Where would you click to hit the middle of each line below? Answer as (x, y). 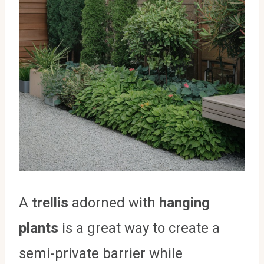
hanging (184, 202)
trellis (50, 202)
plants (39, 228)
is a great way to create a (139, 228)
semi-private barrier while (101, 253)
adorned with (114, 202)
